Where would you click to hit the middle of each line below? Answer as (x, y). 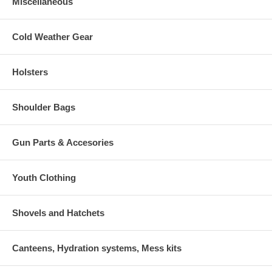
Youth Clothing (44, 177)
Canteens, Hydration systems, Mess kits (97, 248)
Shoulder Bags (44, 107)
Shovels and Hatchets (58, 212)
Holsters (30, 72)
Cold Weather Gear (53, 36)
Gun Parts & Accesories (63, 142)
